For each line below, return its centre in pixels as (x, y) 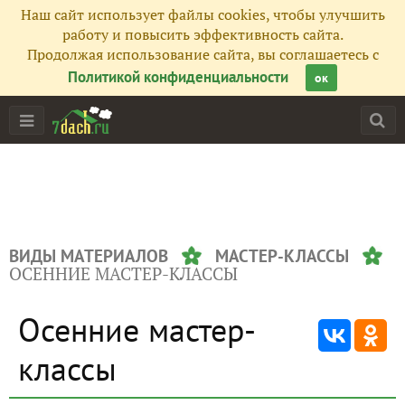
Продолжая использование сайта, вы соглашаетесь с (202, 54)
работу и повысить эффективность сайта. (202, 34)
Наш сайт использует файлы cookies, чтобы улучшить (202, 14)
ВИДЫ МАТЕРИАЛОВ (89, 256)
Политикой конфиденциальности (178, 77)
